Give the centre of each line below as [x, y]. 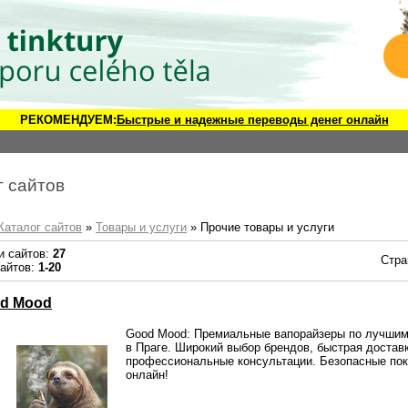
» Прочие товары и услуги [261, 227]
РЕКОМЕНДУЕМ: [68, 120]
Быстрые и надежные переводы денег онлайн [252, 120]
